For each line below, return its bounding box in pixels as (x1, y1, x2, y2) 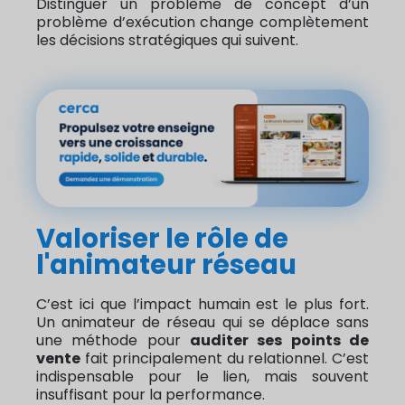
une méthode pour (36, 329, 190, 351)
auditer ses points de (190, 329, 369, 351)
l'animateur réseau (36, 245, 297, 283)
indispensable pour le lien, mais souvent (36, 365, 369, 387)
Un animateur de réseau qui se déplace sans (36, 311, 369, 333)
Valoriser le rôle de (36, 219, 288, 257)
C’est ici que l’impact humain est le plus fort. (36, 293, 369, 315)
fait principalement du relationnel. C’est (80, 347, 369, 369)
